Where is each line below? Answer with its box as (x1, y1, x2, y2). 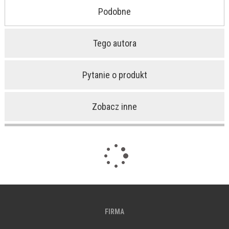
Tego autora (93, 38, 136, 49)
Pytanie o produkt (82, 70, 147, 81)
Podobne (98, 6, 131, 17)
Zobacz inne (92, 101, 137, 112)
